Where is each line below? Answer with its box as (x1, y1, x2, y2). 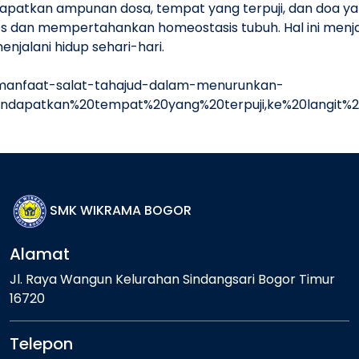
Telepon (10, 333, 73, 355)
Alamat (10, 243, 70, 265)
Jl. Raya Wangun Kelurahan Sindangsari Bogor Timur (10, 270, 335, 288)
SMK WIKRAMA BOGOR (50, 201, 192, 220)
